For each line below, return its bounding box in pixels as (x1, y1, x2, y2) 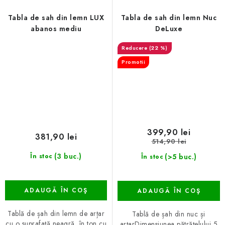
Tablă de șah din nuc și (132, 208, 205, 219)
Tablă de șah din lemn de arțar (8, 208, 104, 218)
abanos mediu (31, 24, 81, 34)
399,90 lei (147, 126, 190, 138)
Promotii (122, 58, 145, 66)
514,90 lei (151, 137, 186, 147)
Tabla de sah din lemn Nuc (121, 13, 217, 23)
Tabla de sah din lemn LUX (8, 13, 104, 23)
